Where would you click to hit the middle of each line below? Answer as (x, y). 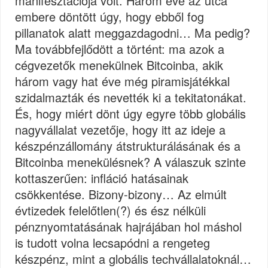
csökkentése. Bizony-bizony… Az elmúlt (121, 194)
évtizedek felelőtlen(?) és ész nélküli (111, 210)
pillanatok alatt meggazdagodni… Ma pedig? (133, 32)
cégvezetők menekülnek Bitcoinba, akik (119, 65)
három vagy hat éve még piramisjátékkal (123, 81)
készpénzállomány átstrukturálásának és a (128, 145)
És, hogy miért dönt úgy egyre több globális (131, 113)
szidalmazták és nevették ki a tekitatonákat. (131, 97)
